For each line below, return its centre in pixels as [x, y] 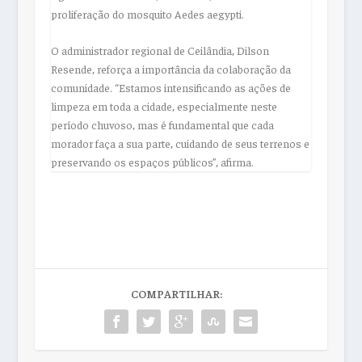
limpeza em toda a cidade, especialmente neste [164, 106]
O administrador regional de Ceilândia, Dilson [160, 51]
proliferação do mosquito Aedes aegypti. [147, 13]
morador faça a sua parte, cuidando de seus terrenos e [180, 143]
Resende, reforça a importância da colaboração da [170, 69]
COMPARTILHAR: [177, 294]
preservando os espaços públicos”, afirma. [152, 162]
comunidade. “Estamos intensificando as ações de [170, 88]
